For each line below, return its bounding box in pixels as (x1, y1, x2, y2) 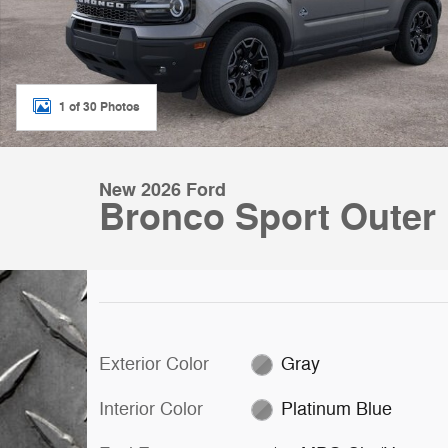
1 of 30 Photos (59, 98, 140, 115)
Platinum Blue (281, 398, 393, 420)
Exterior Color (99, 353, 209, 375)
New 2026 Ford (99, 178, 226, 202)
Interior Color (99, 398, 203, 420)
